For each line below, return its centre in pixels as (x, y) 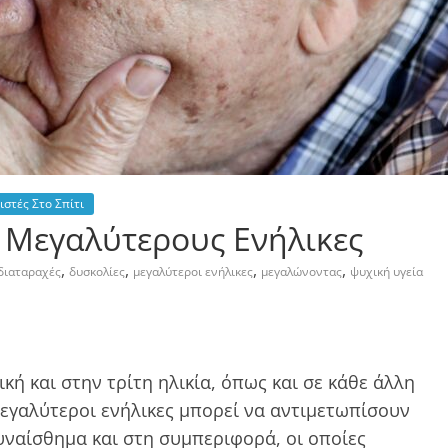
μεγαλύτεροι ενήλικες (193, 272)
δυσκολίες (97, 272)
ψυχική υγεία (386, 272)
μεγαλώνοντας (301, 272)
